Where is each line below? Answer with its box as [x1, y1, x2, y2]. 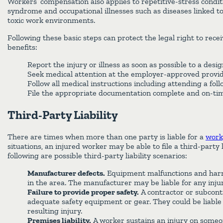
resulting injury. [27, 206, 82, 216]
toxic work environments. [7, 15, 95, 25]
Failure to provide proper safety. [27, 187, 139, 197]
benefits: [7, 42, 37, 52]
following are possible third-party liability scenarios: [7, 151, 187, 161]
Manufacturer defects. [27, 168, 105, 178]
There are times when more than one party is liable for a [7, 132, 206, 142]
